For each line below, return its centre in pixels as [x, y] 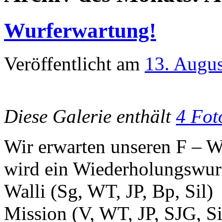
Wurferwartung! [80, 30]
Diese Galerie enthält [90, 116]
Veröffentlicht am [72, 63]
